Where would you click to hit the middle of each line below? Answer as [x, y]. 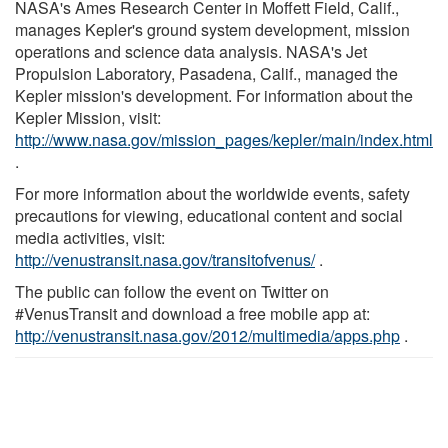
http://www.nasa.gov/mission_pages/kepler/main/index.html [224, 139]
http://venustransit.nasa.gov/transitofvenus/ [165, 259]
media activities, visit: [90, 237]
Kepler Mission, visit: [88, 117]
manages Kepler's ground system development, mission [212, 29]
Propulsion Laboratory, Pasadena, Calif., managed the [206, 73]
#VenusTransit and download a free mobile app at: [192, 313]
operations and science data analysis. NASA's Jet [191, 51]
